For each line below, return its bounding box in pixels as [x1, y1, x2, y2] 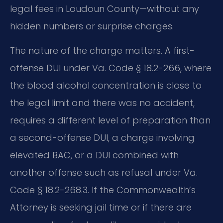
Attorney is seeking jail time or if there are [10, 201, 192, 214]
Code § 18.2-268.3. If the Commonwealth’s [10, 184, 196, 197]
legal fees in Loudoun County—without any [10, 2, 199, 15]
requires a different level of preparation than [10, 114, 211, 127]
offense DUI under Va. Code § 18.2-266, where [10, 62, 212, 75]
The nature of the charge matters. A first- [10, 44, 195, 57]
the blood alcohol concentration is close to [10, 79, 202, 92]
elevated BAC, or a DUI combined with [10, 149, 179, 162]
